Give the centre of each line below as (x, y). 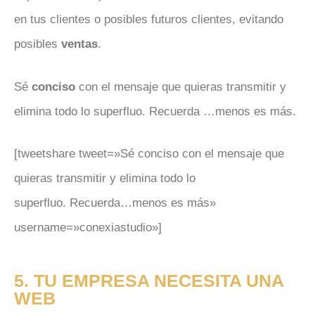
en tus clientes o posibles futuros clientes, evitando (149, 20)
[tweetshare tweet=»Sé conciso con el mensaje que (149, 154)
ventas (79, 44)
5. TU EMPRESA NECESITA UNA (149, 280)
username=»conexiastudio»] (88, 228)
